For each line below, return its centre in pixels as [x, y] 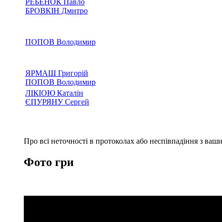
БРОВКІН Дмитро [56, 10]
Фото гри [49, 162]
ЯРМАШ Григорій [57, 73]
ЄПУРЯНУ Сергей [57, 102]
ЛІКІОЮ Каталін [54, 93]
